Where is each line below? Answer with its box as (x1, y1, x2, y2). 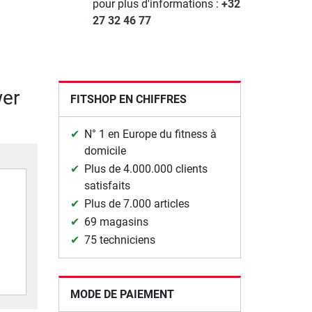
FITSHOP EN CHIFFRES (70, 93, 187, 107)
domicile (84, 144, 126, 158)
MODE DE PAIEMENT (70, 288, 174, 302)
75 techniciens (84, 233, 155, 247)
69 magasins (84, 215, 148, 229)
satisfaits (84, 179, 130, 193)
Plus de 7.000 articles (84, 197, 189, 211)
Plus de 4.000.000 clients (84, 162, 208, 176)
